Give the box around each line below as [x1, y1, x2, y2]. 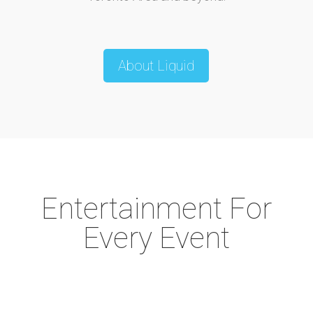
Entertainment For [41, 191, 272, 226]
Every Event [82, 221, 230, 255]
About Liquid [118, 57, 195, 74]
